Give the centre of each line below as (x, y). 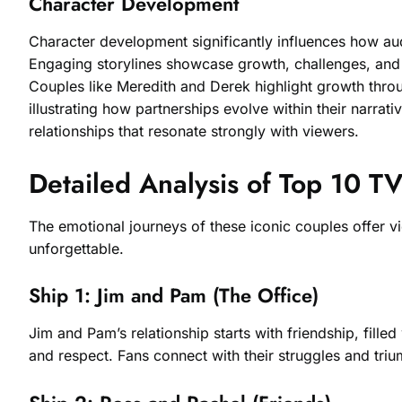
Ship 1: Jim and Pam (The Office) (174, 296)
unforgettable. (76, 248)
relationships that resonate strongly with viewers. (194, 131)
